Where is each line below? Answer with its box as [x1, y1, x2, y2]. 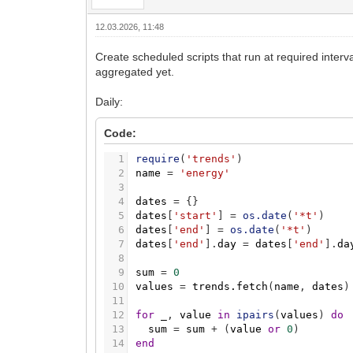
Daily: [95, 95, 124, 109]
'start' [173, 210, 218, 222]
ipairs [236, 309, 275, 321]
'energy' [180, 167, 231, 180]
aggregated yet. [95, 65, 175, 79]
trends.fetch [192, 281, 269, 293]
